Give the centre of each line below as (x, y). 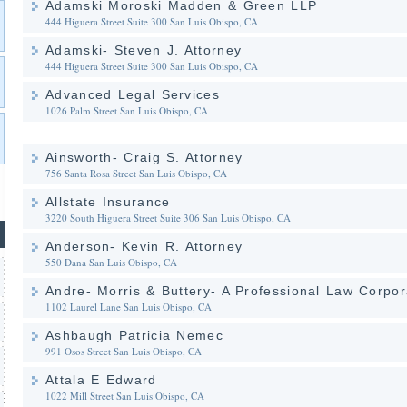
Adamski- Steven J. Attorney (144, 50)
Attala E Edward (101, 380)
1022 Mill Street (79, 396)
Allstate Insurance (108, 202)
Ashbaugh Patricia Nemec (134, 335)
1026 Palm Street (81, 110)
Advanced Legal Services (133, 94)
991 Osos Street (78, 351)
